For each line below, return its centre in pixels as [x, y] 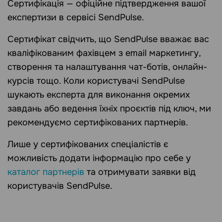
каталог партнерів [46, 172]
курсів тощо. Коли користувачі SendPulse [96, 81]
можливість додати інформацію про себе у [99, 158]
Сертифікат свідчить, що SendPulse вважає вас [108, 39]
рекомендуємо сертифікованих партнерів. [98, 123]
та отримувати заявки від [140, 172]
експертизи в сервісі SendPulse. [76, 18]
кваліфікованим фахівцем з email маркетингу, [104, 53]
